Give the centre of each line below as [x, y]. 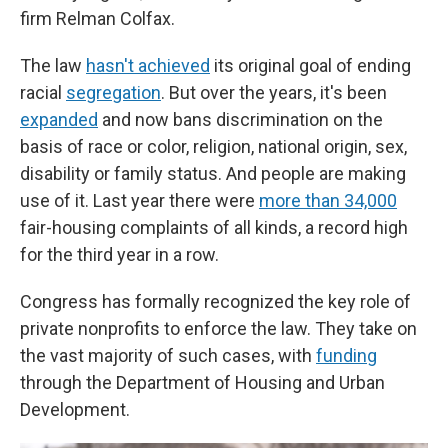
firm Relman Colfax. [97, 18]
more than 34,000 [328, 200]
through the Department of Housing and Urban [202, 382]
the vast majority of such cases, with [168, 355]
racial [43, 92]
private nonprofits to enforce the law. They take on [218, 328]
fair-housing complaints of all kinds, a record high [214, 227]
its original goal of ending [310, 65]
